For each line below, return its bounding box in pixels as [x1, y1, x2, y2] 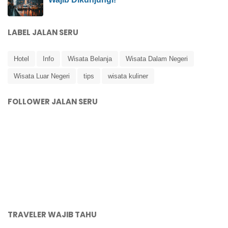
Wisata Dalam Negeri [126, 55, 188, 63]
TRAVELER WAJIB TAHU [8, 209, 97, 220]
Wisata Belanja [68, 55, 112, 63]
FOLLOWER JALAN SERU [8, 96, 98, 107]
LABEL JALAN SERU [8, 27, 78, 38]
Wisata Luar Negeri [14, 72, 70, 80]
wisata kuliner [108, 72, 148, 80]
